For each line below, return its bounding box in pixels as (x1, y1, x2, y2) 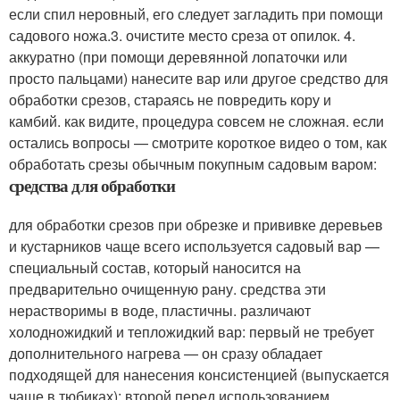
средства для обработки (9, 172, 176, 197)
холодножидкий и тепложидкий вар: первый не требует (9, 321, 374, 342)
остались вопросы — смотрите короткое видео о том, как (9, 131, 387, 153)
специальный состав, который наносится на (9, 256, 301, 278)
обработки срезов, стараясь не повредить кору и (9, 88, 331, 110)
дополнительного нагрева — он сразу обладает (9, 342, 322, 363)
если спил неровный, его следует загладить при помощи (9, 3, 383, 24)
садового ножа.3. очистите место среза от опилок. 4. (9, 24, 355, 46)
